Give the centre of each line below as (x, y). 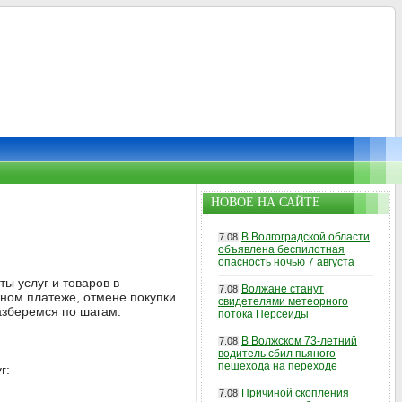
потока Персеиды (263, 314)
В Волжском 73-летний (299, 341)
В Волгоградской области (306, 237)
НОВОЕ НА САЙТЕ (266, 202)
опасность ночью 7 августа (286, 262)
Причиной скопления (295, 393)
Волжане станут (283, 289)
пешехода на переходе (278, 366)
